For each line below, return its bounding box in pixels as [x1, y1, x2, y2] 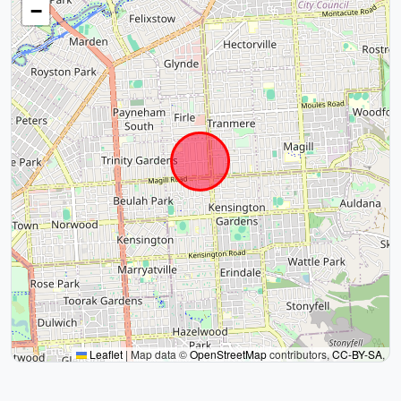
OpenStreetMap [190, 346, 267, 362]
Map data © [128, 346, 190, 362]
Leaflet [87, 346, 123, 362]
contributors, [267, 346, 332, 362]
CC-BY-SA [332, 346, 382, 362]
